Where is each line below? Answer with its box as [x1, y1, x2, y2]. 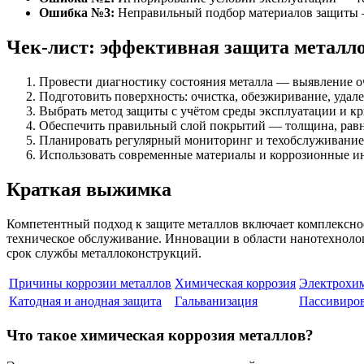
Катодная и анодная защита [9, 294, 162, 309]
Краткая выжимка [6, 179, 171, 201]
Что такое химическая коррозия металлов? [6, 326, 314, 344]
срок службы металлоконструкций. [6, 246, 201, 261]
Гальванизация [175, 294, 258, 309]
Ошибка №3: [39, 6, 115, 20]
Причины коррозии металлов [9, 276, 171, 291]
